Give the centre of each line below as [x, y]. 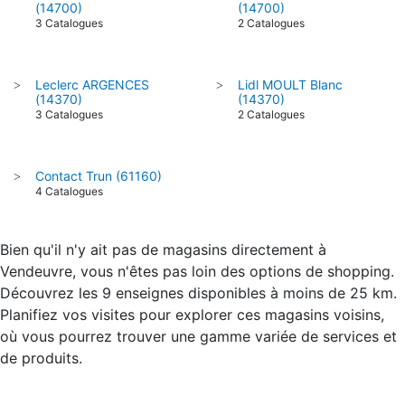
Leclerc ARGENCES [92, 84]
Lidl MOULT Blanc [290, 84]
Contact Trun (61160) [99, 175]
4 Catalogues [69, 191]
